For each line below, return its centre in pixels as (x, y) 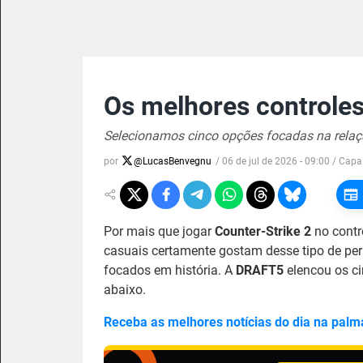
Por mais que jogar (159, 231)
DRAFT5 (261, 270)
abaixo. (125, 290)
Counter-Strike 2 (263, 231)
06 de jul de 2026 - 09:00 (276, 161)
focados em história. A (170, 270)
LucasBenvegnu (177, 161)
